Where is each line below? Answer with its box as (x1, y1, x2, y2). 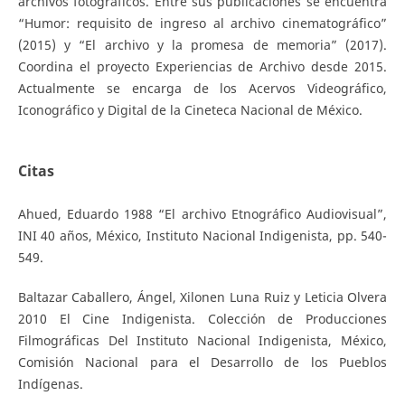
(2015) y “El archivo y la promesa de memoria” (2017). (17, 36, 388, 54)
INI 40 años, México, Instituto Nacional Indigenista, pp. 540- (17, 226, 388, 244)
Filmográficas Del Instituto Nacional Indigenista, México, (17, 331, 388, 349)
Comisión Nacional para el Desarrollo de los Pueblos (17, 353, 388, 371)
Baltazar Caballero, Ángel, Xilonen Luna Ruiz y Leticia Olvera (17, 287, 388, 306)
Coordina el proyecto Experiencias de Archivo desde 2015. (17, 58, 388, 76)
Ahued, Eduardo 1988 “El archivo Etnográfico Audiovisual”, (17, 204, 388, 222)
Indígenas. (17, 374, 83, 392)
